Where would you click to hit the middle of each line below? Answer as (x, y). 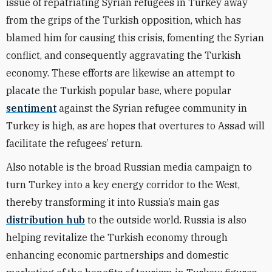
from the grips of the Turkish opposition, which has (124, 20)
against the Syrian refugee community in (152, 108)
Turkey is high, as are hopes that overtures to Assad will (135, 126)
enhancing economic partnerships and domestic (117, 255)
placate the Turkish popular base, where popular (119, 90)
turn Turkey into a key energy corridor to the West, (123, 185)
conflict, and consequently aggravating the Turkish (124, 55)
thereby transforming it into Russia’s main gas (113, 202)
